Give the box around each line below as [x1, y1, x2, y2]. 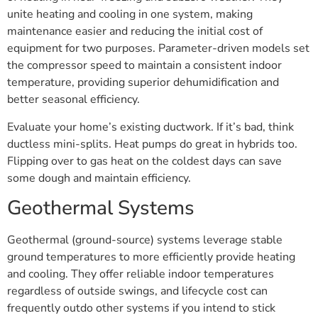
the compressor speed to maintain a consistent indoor [7, 57, 282, 74]
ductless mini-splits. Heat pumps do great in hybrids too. [7, 136, 297, 152]
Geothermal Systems [7, 194, 194, 222]
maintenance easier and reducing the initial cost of [7, 23, 263, 40]
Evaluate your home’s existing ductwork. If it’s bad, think [7, 119, 294, 135]
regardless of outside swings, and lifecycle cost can [7, 283, 268, 300]
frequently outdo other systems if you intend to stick [7, 300, 275, 317]
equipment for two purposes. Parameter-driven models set [7, 40, 309, 57]
